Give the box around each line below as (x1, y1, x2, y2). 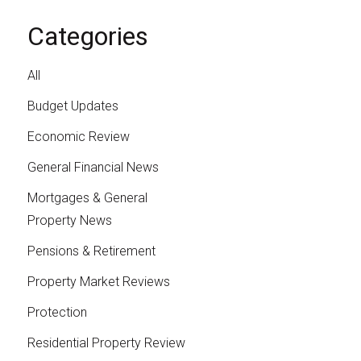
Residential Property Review (27, 335, 185, 351)
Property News (27, 213, 112, 229)
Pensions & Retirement (27, 243, 156, 259)
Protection (27, 305, 87, 321)
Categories (27, 21, 148, 52)
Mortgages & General (27, 190, 147, 206)
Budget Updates (27, 98, 118, 114)
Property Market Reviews (27, 274, 170, 290)
